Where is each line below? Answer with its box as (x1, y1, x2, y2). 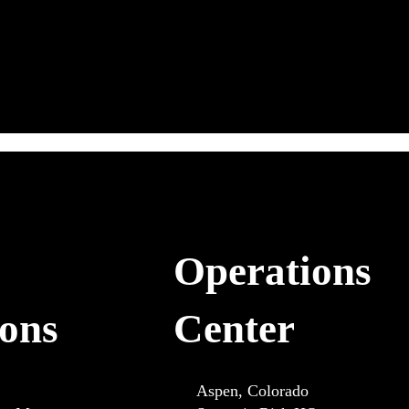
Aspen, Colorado (196, 382, 309, 401)
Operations (173, 247, 372, 294)
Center (173, 305, 295, 351)
